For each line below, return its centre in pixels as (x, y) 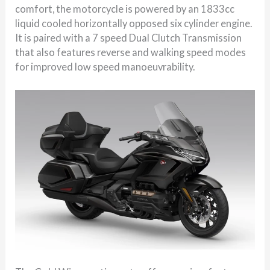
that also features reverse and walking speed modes (131, 52)
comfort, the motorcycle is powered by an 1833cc (125, 8)
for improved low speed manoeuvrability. (105, 66)
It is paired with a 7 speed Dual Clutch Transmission (129, 37)
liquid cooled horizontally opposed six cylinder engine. (134, 23)
